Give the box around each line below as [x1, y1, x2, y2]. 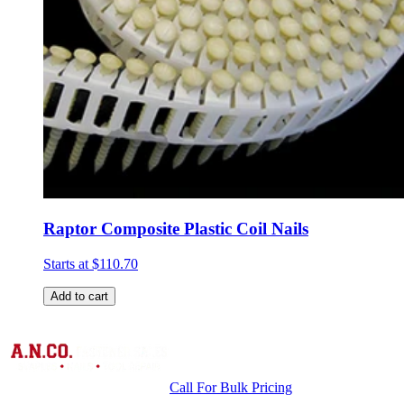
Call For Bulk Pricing [170, 379, 292, 395]
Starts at [43, 255, 92, 271]
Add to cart [50, 289, 108, 303]
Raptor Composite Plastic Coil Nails [43, 219, 308, 239]
